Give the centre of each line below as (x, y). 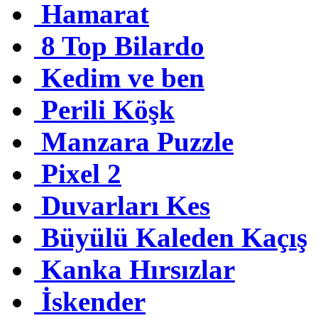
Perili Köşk (108, 109)
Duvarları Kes (126, 205)
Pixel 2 (81, 173)
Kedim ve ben (123, 77)
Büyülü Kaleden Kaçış (174, 237)
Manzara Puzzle (137, 141)
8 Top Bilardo (123, 45)
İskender (93, 301)
